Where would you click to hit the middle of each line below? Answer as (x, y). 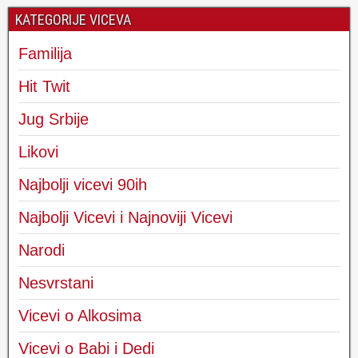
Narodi (42, 250)
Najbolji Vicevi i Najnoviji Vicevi (125, 217)
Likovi (38, 151)
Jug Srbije (54, 119)
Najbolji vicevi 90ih (83, 184)
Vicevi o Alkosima (80, 315)
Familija (45, 53)
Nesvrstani (56, 282)
